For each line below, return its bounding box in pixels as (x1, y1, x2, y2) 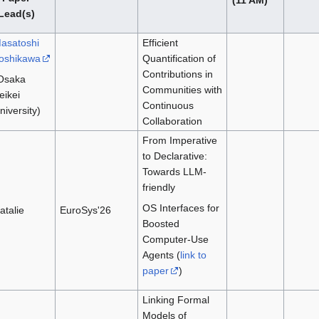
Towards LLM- (142, 165, 206, 177)
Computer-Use (142, 233, 209, 245)
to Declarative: (142, 150, 207, 162)
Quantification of (142, 52, 216, 64)
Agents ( (142, 249, 180, 261)
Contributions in (142, 68, 213, 80)
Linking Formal (142, 293, 209, 305)
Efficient (142, 36, 178, 48)
